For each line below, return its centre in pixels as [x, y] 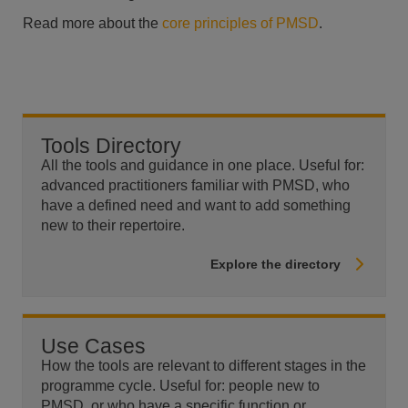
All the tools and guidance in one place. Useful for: [203, 165]
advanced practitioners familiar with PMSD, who [195, 185]
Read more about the [92, 23]
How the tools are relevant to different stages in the [204, 365]
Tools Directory [111, 145]
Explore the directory [275, 264]
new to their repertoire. [113, 225]
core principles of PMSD [240, 23]
